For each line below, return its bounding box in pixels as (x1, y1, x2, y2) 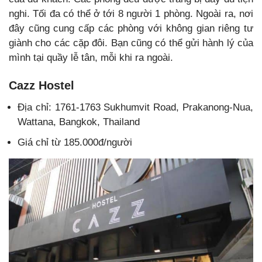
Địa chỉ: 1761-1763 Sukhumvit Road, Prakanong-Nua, (18, 101, 253, 113)
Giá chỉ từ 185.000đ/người (18, 136, 132, 148)
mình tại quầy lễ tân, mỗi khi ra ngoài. (9, 51, 173, 63)
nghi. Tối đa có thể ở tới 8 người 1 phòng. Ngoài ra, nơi (9, 8, 253, 19)
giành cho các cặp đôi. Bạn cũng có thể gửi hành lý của (9, 37, 253, 49)
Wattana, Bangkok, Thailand (18, 116, 140, 127)
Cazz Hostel (9, 78, 74, 92)
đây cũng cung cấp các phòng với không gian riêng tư (9, 22, 253, 34)
